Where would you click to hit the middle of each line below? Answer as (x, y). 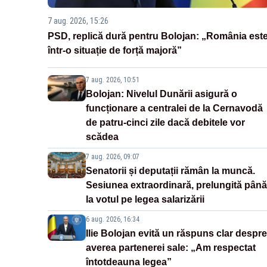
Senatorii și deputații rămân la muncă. (170, 170)
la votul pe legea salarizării (145, 199)
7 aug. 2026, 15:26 (78, 21)
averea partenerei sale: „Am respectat (171, 247)
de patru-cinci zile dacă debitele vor (165, 122)
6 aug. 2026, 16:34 (113, 219)
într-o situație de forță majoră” (115, 50)
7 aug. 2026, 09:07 (113, 156)
